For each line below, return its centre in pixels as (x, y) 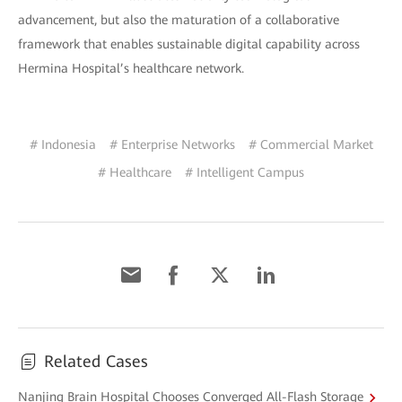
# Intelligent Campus (245, 172)
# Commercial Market (310, 144)
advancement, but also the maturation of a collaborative (179, 19)
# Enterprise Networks (172, 144)
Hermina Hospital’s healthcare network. (131, 68)
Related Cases (96, 361)
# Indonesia (62, 144)
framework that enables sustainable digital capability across (189, 44)
